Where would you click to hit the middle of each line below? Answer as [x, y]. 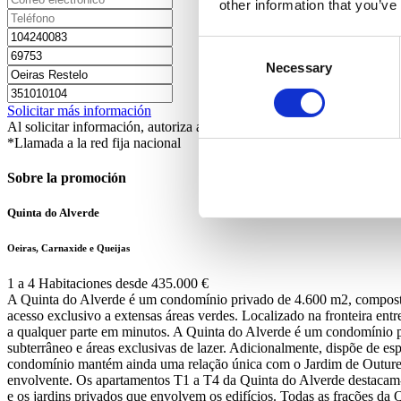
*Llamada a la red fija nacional [94, 142]
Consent [223, 47]
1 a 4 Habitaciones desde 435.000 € [108, 284]
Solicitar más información [79, 110]
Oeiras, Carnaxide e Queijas [68, 248]
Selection [225, 68]
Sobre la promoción [67, 177]
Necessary [299, 67]
